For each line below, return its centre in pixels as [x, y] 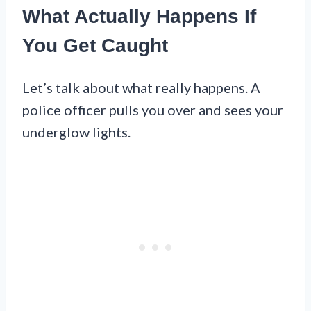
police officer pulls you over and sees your [153, 110]
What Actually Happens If [139, 17]
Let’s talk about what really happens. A [141, 88]
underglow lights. [76, 132]
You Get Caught [95, 46]
